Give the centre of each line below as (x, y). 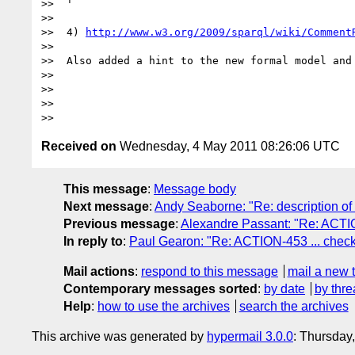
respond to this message (210, 271)
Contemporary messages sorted (160, 288)
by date (284, 288)
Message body (195, 189)
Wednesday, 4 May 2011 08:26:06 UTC (228, 146)
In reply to (93, 241)
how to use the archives (164, 306)
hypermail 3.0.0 (250, 336)
